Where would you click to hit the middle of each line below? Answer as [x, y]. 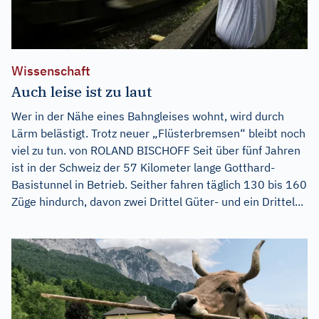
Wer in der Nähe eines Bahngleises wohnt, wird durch [148, 116]
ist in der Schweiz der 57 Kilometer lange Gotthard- [143, 167]
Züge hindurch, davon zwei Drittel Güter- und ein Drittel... [157, 201]
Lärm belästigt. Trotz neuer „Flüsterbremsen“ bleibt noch [158, 133]
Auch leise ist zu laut [82, 91]
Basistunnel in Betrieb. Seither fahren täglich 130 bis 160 [159, 184]
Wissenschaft [51, 70]
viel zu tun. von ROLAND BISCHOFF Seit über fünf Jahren [156, 150]
